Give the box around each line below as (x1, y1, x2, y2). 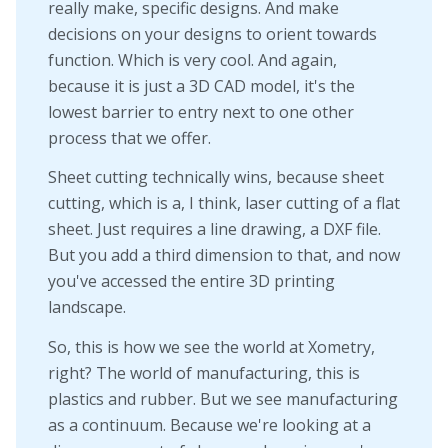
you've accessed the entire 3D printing (48, 270, 335, 293)
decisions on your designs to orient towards (48, 22, 377, 45)
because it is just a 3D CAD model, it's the (48, 74, 355, 97)
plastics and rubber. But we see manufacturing (48, 388, 398, 411)
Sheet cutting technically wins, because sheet (48, 166, 384, 189)
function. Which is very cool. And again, (48, 48, 337, 71)
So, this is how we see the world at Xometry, (48, 336, 375, 359)
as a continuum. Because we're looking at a (48, 414, 371, 437)
